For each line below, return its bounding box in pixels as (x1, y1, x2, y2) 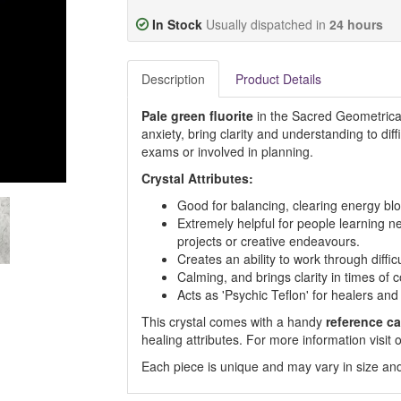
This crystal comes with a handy (141, 312, 326, 330)
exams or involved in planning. (141, 142, 313, 160)
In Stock (151, 15, 202, 33)
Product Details (235, 70, 321, 88)
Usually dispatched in (205, 15, 329, 33)
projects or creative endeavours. (176, 232, 360, 250)
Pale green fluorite (141, 107, 253, 124)
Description (141, 70, 205, 88)
